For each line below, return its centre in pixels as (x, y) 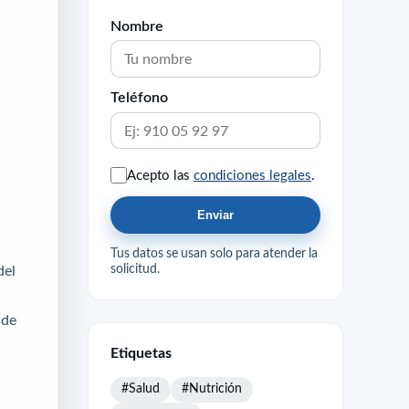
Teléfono (139, 97)
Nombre (137, 25)
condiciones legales (252, 174)
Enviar (215, 215)
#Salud (141, 388)
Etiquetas (141, 352)
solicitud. (135, 268)
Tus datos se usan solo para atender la (214, 252)
